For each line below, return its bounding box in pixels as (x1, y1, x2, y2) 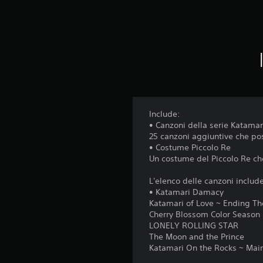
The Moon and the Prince (149, 231, 245, 242)
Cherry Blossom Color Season (149, 209, 261, 220)
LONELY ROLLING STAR (149, 220, 239, 231)
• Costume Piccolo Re (149, 142, 231, 153)
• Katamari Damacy (149, 187, 224, 197)
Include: (149, 109, 181, 119)
